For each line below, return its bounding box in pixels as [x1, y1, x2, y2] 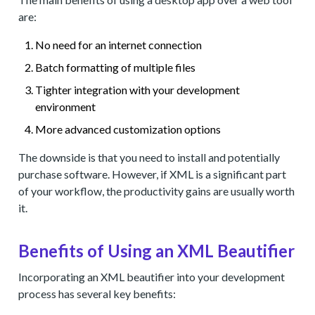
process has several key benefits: [18, 287, 176, 300]
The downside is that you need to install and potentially [18, 150, 281, 164]
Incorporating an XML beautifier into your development [18, 270, 285, 283]
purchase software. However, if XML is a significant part [18, 167, 287, 181]
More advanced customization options [35, 122, 221, 136]
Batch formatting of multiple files [35, 60, 196, 74]
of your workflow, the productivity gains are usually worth [18, 184, 295, 198]
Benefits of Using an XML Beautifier [18, 240, 295, 261]
